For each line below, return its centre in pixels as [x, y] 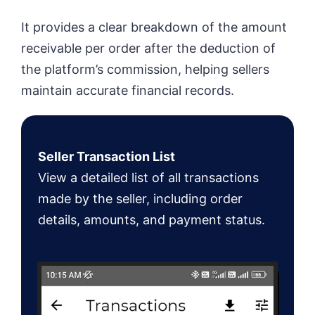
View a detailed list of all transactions [148, 178]
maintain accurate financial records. [128, 90]
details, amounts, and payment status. [152, 220]
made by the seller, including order [140, 199]
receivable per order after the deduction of [148, 48]
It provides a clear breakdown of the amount [154, 27]
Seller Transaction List [107, 156]
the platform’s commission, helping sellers [145, 69]
